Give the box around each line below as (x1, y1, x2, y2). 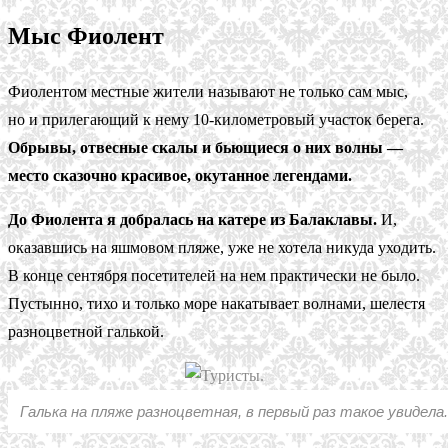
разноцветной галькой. (8, 322, 164, 340)
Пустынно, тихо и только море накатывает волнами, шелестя (8, 294, 425, 312)
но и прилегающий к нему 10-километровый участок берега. (8, 110, 424, 128)
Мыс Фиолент (8, 22, 164, 49)
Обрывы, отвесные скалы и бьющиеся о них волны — (8, 138, 403, 156)
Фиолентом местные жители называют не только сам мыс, (8, 82, 408, 100)
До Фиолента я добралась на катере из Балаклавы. (8, 210, 377, 228)
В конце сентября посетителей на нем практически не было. (8, 266, 420, 284)
